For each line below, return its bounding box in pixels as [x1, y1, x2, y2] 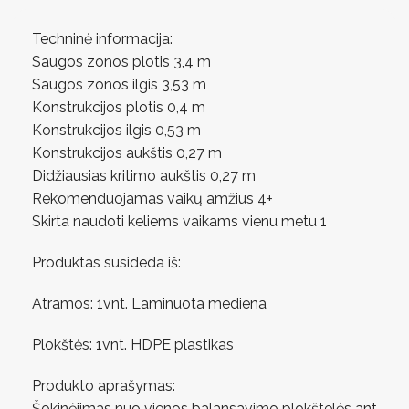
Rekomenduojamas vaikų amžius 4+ [32, 190, 273, 207]
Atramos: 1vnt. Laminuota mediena [32, 295, 267, 312]
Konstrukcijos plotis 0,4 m [32, 99, 205, 116]
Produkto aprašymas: [32, 377, 175, 394]
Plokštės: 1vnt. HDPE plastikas [32, 336, 234, 353]
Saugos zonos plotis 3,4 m [32, 53, 211, 70]
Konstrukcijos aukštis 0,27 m [32, 144, 222, 162]
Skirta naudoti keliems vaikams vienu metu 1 [32, 213, 327, 230]
